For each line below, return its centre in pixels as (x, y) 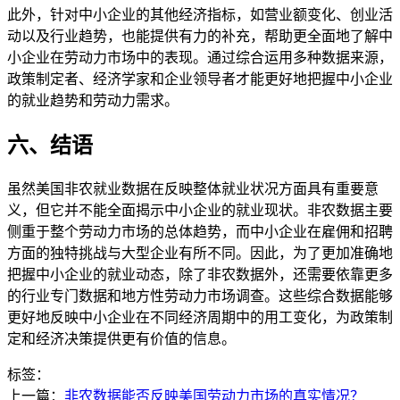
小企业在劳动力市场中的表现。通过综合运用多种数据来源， (200, 57)
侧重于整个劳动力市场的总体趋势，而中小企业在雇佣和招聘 (200, 231)
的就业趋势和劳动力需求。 (93, 100)
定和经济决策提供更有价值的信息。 (121, 338)
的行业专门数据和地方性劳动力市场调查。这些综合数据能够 (200, 296)
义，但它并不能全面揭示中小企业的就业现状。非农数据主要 (200, 210)
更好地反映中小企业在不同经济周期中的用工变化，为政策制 (200, 317)
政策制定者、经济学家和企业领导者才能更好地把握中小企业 (200, 79)
